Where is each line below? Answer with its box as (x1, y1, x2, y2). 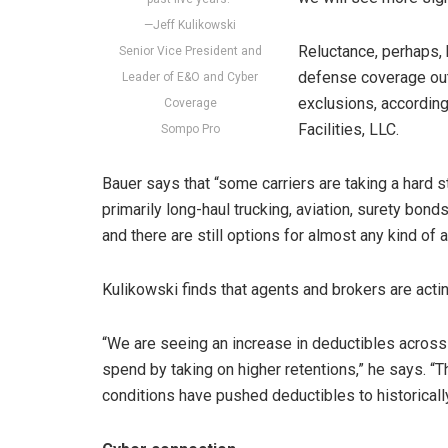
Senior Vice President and (118, 43, 262, 58)
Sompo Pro (160, 121, 220, 136)
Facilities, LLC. (298, 119, 399, 139)
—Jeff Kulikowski (144, 17, 236, 32)
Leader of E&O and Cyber (122, 69, 258, 84)
